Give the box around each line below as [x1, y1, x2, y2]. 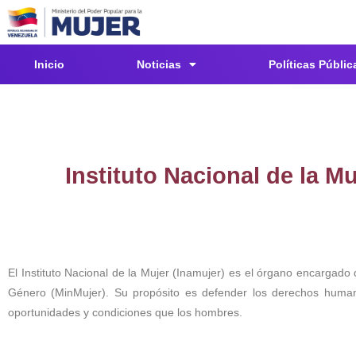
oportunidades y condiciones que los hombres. [8, 305, 242, 319]
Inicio [34, 58, 64, 72]
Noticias [137, 58, 181, 72]
